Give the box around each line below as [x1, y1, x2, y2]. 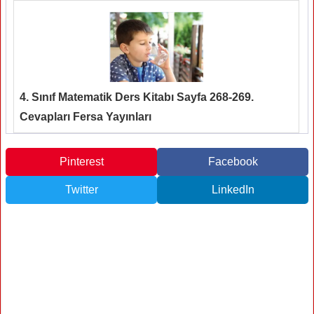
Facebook [207, 155, 258, 168]
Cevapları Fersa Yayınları [20, 110, 151, 123]
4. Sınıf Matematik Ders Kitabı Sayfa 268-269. [20, 90, 254, 103]
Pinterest [59, 155, 104, 168]
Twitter [64, 183, 98, 196]
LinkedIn [211, 183, 254, 196]
